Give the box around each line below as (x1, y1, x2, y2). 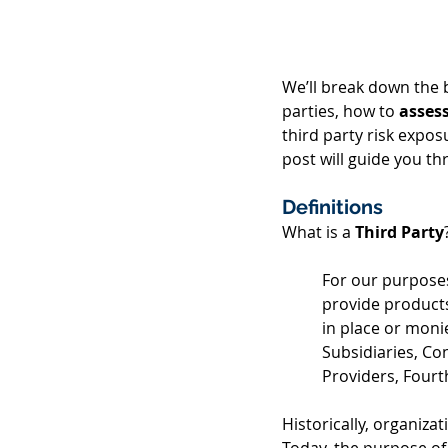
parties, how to (282, 100, 399, 122)
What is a (282, 221, 355, 243)
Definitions (282, 195, 383, 219)
